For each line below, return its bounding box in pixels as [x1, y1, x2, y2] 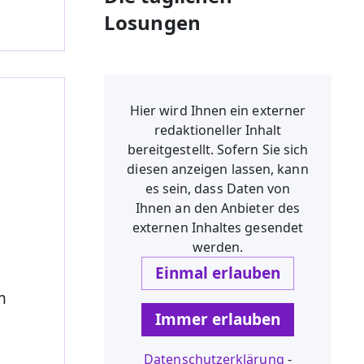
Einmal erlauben [155, 262, 280, 284]
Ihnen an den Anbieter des [135, 198, 300, 217]
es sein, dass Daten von [145, 179, 291, 197]
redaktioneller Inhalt [154, 120, 282, 139]
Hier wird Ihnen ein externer [129, 101, 306, 119]
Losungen [104, 8, 201, 36]
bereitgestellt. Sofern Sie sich [127, 140, 309, 158]
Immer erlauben [155, 308, 280, 330]
